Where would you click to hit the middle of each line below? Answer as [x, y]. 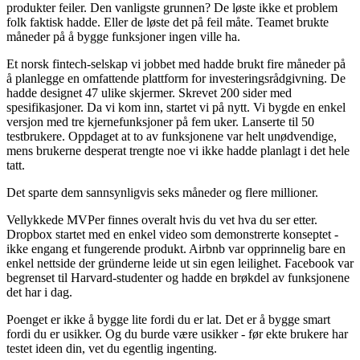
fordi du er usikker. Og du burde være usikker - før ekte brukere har [177, 334]
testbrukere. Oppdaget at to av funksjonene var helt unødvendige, [172, 137]
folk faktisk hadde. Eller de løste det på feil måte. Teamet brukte [168, 22]
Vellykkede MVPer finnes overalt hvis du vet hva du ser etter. [162, 220]
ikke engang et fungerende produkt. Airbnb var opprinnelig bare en [176, 249]
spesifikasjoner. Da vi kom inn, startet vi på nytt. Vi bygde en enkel [176, 108]
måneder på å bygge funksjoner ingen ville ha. [123, 37]
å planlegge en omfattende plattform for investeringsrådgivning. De [176, 79]
